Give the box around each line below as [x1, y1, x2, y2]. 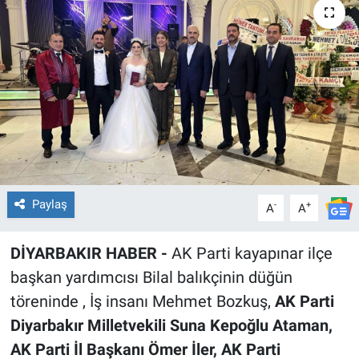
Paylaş [31, 197, 67, 212]
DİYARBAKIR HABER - [10, 244, 167, 264]
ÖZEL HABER [42, 62, 127, 78]
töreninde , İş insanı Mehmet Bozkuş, [10, 292, 275, 312]
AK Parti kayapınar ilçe [167, 244, 333, 264]
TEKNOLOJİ [42, 225, 119, 241]
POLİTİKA [42, 103, 107, 119]
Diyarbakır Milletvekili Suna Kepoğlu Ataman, [10, 316, 333, 336]
